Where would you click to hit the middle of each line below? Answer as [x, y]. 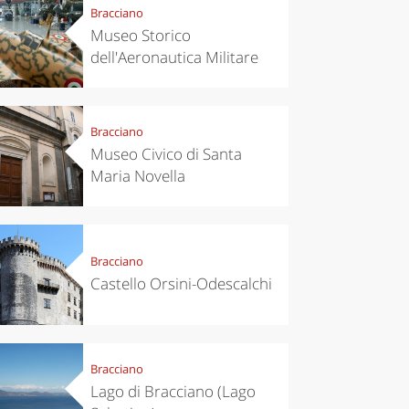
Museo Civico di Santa [166, 154]
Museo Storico [140, 36]
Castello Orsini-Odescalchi [181, 284]
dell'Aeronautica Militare [174, 58]
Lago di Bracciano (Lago [173, 392]
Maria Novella [137, 176]
